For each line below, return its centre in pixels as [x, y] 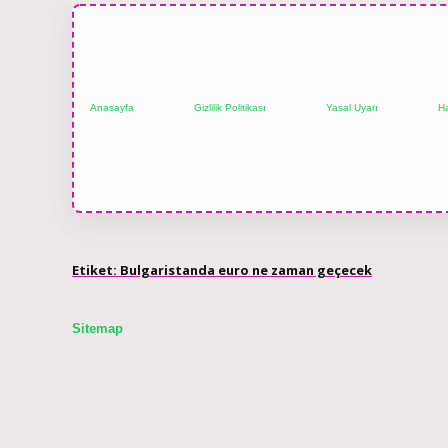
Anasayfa [112, 108]
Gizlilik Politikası [230, 108]
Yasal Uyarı [352, 108]
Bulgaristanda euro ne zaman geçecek [246, 269]
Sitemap [97, 329]
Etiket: [96, 269]
